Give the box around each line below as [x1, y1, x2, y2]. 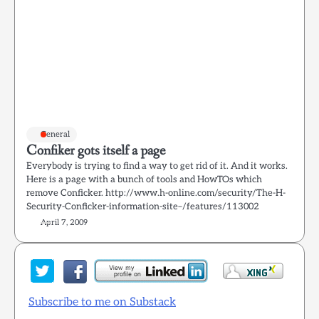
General [41, 130, 70, 139]
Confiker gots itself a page [26, 141, 165, 160]
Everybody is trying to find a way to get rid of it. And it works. [26, 160, 288, 172]
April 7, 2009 [41, 218, 88, 227]
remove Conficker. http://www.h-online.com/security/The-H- [26, 187, 286, 199]
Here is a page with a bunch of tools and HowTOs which [26, 174, 262, 185]
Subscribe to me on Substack [28, 296, 176, 309]
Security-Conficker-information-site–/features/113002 [26, 201, 259, 212]
